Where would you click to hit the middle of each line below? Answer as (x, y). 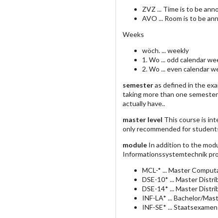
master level (143, 120)
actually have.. (144, 104)
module (135, 145)
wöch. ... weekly (165, 51)
